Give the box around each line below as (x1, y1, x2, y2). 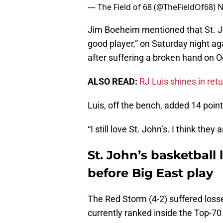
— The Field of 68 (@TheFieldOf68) (88, 1, 218, 13)
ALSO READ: (88, 76, 137, 87)
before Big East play (88, 166, 213, 181)
